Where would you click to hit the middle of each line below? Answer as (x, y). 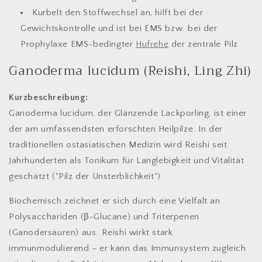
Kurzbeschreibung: (49, 98)
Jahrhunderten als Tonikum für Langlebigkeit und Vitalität (127, 161)
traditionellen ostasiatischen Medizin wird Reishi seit (118, 145)
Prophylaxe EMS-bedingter (78, 44)
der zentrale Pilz (205, 44)
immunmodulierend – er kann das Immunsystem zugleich (127, 249)
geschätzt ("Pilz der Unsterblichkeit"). (86, 177)
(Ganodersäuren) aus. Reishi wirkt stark (91, 233)
